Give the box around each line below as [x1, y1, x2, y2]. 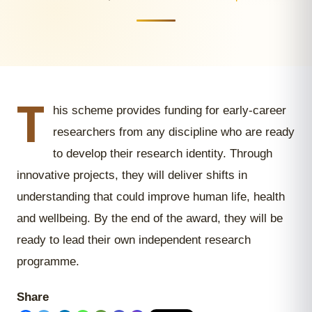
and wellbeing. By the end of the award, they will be [17, 212, 283, 225]
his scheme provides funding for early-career [53, 104, 286, 117]
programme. [17, 255, 79, 268]
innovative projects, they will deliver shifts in [17, 169, 247, 182]
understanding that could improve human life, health [17, 190, 285, 203]
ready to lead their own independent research [17, 233, 251, 247]
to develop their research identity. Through [53, 147, 272, 160]
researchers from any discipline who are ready [53, 125, 295, 139]
